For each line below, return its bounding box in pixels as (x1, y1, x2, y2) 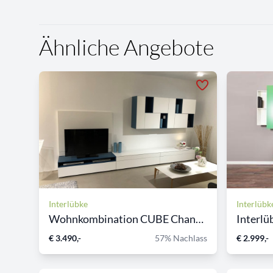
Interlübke (49, 198, 88, 209)
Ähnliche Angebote (39, 33, 214, 60)
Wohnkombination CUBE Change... (196, 211, 204, 225)
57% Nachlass (155, 232, 207, 243)
